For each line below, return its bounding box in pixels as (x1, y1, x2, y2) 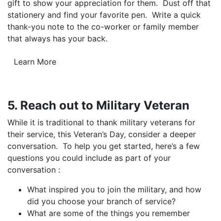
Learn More (14, 57, 56, 67)
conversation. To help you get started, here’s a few (7, 141, 200, 151)
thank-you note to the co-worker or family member (7, 22, 199, 32)
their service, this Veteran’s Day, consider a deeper (7, 129, 196, 140)
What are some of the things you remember (27, 208, 190, 219)
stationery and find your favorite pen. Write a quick (7, 10, 201, 20)
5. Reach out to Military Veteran (7, 98, 189, 113)
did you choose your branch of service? (27, 196, 176, 207)
